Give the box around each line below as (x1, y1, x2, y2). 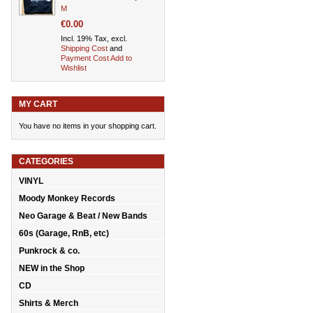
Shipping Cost (61, 44, 108, 53)
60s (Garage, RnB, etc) (19, 228, 109, 239)
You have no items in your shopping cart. (19, 122, 156, 131)
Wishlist (61, 64, 87, 73)
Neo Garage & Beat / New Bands (19, 211, 147, 221)
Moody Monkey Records (19, 194, 115, 204)
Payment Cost (61, 54, 109, 63)
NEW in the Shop (19, 263, 85, 274)
